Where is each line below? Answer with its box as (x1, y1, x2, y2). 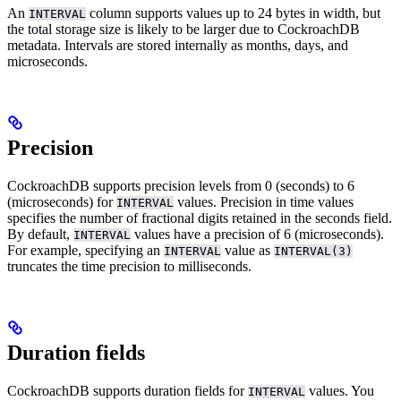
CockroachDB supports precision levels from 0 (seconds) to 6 (7, 177, 354, 193)
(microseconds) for (7, 193, 116, 209)
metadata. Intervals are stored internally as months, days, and (7, 37, 348, 53)
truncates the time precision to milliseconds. (7, 258, 252, 274)
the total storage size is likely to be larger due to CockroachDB (7, 21, 360, 37)
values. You (305, 382, 374, 398)
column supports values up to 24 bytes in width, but (86, 4, 380, 21)
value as (221, 242, 274, 258)
